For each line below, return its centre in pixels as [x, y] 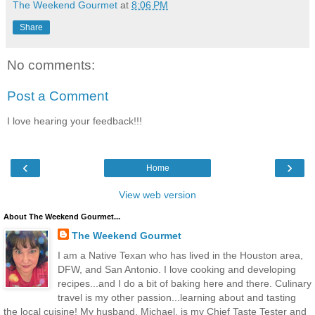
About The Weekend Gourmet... [62, 217]
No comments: [51, 65]
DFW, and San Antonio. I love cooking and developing [176, 269]
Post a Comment [58, 96]
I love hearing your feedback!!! [75, 121]
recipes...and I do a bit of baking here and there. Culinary [184, 283]
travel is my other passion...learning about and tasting [176, 297]
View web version [157, 195]
